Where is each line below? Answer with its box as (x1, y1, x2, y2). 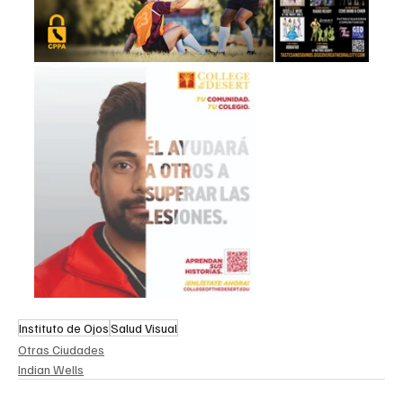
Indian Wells (18, 362, 84, 378)
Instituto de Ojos (19, 320, 109, 336)
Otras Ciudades (18, 342, 104, 358)
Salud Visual (111, 320, 177, 336)
